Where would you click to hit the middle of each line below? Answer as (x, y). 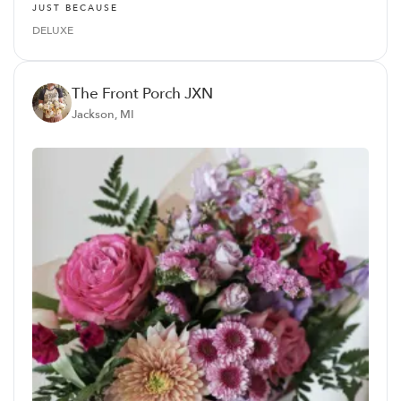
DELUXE (53, 31)
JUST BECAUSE (75, 9)
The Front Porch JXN (142, 94)
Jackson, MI (103, 115)
